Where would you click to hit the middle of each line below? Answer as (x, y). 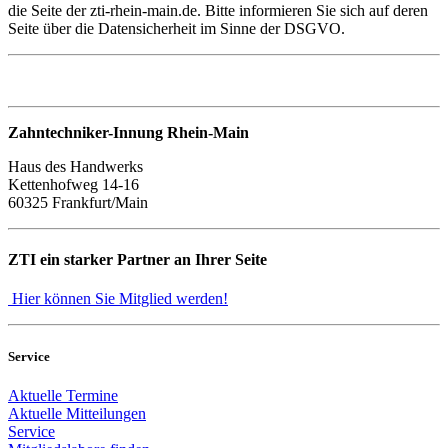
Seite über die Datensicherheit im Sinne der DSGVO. (176, 28)
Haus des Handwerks (75, 166)
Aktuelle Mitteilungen (77, 413)
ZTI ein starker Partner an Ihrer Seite (137, 260)
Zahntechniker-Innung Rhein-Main (128, 132)
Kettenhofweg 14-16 (73, 184)
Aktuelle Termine (63, 395)
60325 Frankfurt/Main (78, 202)
